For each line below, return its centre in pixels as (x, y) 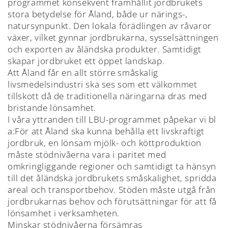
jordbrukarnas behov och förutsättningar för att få (112, 202)
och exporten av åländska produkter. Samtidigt (105, 49)
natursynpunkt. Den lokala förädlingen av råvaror (110, 26)
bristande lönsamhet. (52, 108)
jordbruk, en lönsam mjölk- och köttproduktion (105, 143)
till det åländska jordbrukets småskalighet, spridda (112, 178)
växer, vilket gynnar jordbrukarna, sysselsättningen (113, 38)
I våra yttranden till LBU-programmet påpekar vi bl (112, 120)
